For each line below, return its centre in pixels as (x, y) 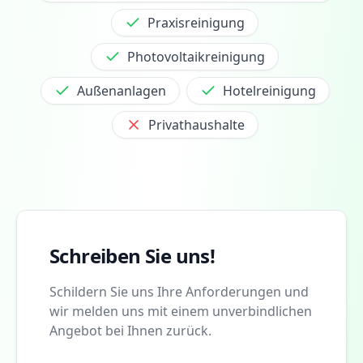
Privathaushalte (196, 124)
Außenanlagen (121, 90)
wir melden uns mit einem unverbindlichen (181, 311)
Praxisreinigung (196, 22)
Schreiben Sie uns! (132, 255)
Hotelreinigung (269, 90)
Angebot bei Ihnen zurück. (130, 330)
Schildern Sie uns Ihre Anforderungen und (179, 291)
